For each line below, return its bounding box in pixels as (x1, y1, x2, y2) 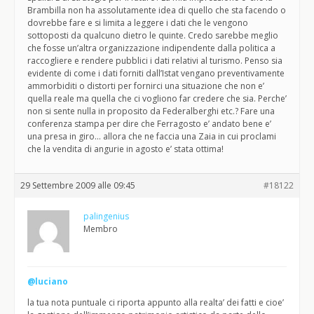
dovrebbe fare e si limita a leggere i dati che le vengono (27, 17, 248, 29)
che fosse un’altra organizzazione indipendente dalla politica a (27, 42, 275, 54)
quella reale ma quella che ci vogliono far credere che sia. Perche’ (27, 93, 287, 104)
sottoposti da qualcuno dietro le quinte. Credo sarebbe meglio (27, 29, 278, 41)
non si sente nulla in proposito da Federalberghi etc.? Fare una (27, 105, 275, 117)
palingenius (83, 210, 129, 222)
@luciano (27, 275, 68, 287)
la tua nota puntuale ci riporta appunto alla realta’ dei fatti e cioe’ (27, 296, 284, 308)
